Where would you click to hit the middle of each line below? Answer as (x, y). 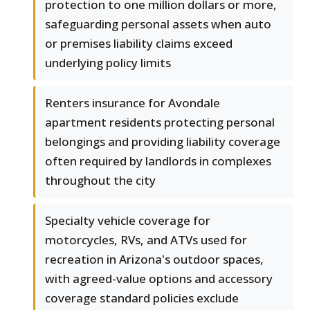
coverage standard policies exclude (142, 298)
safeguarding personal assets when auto (158, 24)
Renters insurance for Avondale (133, 103)
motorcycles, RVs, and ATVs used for (146, 240)
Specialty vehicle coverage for (128, 221)
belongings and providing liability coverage (163, 142)
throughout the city (100, 181)
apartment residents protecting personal (160, 122)
